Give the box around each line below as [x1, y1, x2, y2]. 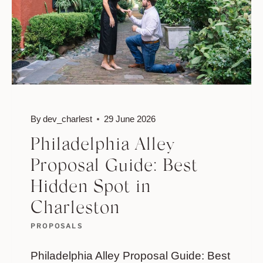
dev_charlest [43, 114, 93, 124]
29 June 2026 [104, 114, 156, 124]
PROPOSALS [31, 222, 83, 231]
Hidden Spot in [31, 179, 151, 197]
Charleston [31, 200, 120, 218]
